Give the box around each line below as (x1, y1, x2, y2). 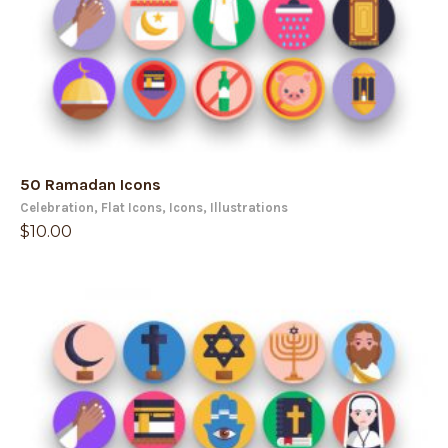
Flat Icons (101, 200, 162, 215)
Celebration (20, 200, 94, 215)
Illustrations (210, 200, 288, 215)
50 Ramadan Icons (20, 175, 161, 194)
